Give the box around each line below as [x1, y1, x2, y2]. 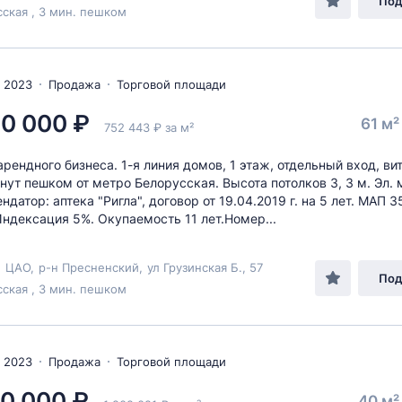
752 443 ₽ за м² [104, 120, 194, 135]
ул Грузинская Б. [147, 260, 242, 275]
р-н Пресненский [39, 260, 139, 275]
